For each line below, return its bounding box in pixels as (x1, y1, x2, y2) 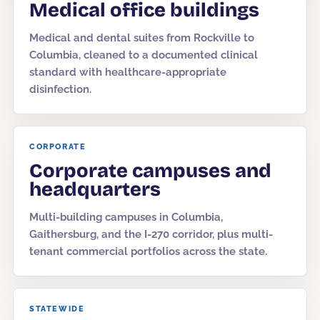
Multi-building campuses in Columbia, (29, 211, 223, 224)
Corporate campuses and (29, 159, 271, 182)
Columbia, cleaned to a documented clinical (29, 49, 258, 61)
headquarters (29, 178, 161, 201)
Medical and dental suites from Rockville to (29, 31, 254, 44)
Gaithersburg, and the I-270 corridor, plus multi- (29, 228, 273, 241)
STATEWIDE (29, 304, 85, 314)
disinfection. (29, 83, 91, 96)
